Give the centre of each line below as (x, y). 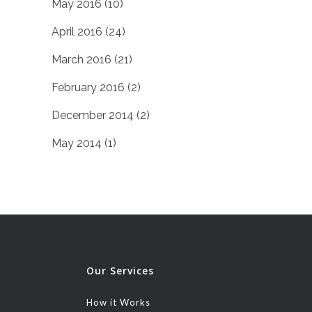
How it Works (118, 302)
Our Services (120, 271)
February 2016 (88, 87)
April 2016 (77, 32)
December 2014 (93, 115)
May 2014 (77, 143)
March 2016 (81, 60)
